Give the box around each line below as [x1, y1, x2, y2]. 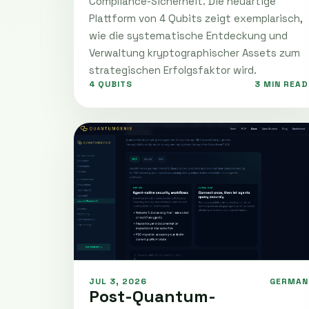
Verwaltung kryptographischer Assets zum [89, 46, 300, 59]
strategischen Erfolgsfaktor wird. [89, 63, 257, 77]
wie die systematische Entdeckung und [89, 28, 288, 42]
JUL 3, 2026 [89, 275, 147, 287]
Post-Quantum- [89, 285, 216, 307]
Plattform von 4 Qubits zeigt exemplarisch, [89, 11, 303, 25]
